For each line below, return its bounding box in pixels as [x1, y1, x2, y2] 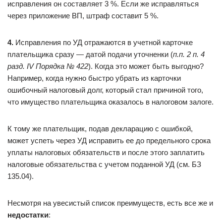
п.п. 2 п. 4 [173, 50, 205, 58]
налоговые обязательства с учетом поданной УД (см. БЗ [7, 160, 201, 168]
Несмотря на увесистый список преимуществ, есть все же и [7, 199, 213, 207]
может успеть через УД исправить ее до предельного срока [7, 136, 211, 145]
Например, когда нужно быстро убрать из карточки [7, 74, 181, 82]
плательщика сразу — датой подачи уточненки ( [7, 50, 173, 58]
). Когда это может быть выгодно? [88, 62, 204, 70]
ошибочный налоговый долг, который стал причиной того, [7, 86, 203, 94]
